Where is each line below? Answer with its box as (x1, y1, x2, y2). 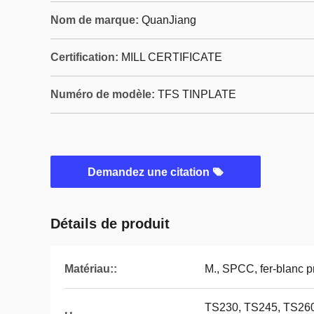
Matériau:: (64, 263, 117, 275)
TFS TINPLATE (158, 88, 236, 100)
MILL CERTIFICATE (121, 51, 222, 63)
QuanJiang (142, 14, 196, 26)
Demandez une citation (88, 166, 212, 178)
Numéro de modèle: (50, 88, 155, 100)
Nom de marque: (50, 14, 139, 26)
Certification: (50, 51, 118, 63)
